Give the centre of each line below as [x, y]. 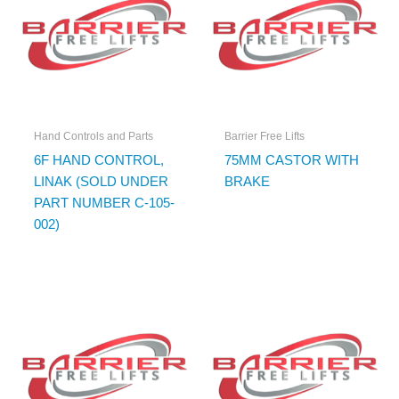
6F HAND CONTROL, [98, 160]
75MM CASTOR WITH [291, 160]
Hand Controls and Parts [93, 137]
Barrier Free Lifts [264, 137]
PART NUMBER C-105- [104, 203]
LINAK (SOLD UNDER [101, 181]
